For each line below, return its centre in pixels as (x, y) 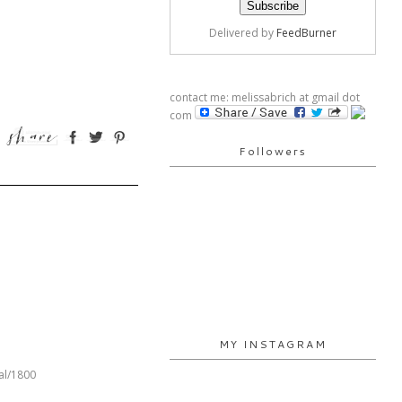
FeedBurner (306, 33)
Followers (273, 151)
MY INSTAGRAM (273, 344)
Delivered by (243, 33)
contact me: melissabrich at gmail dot (265, 97)
